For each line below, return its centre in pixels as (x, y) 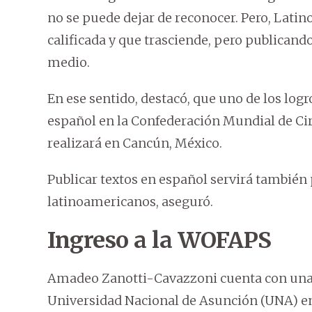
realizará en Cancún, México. (135, 143)
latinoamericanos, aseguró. (130, 202)
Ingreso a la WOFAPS (159, 241)
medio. (69, 63)
